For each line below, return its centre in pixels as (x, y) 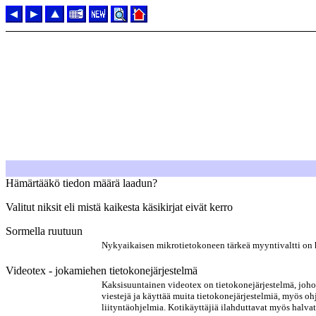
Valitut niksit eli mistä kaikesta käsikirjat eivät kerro (119, 207)
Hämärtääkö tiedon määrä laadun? (81, 183)
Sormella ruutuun (44, 231)
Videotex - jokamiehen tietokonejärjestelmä (102, 271)
